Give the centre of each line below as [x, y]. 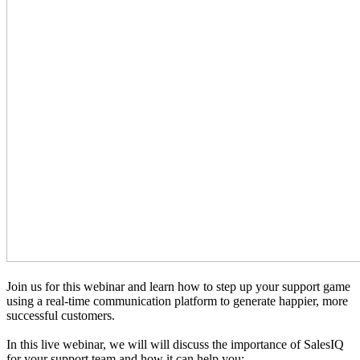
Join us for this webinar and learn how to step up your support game [178, 287]
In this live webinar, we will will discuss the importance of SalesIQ [175, 345]
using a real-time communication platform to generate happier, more [177, 301]
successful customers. [61, 316]
